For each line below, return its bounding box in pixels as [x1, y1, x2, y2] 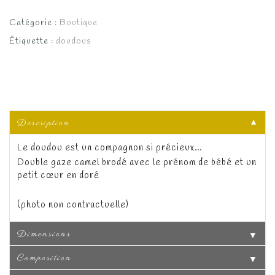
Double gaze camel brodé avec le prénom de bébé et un [17, 156, 257, 169]
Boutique [60, 17, 98, 29]
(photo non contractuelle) [17, 198, 129, 211]
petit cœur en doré [17, 169, 99, 182]
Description [17, 116, 70, 130]
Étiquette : [9, 35, 56, 47]
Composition [17, 251, 72, 265]
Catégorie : [9, 17, 60, 29]
